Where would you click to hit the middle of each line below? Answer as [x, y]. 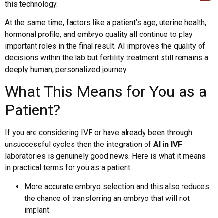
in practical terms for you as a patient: [68, 168]
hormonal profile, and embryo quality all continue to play [99, 34]
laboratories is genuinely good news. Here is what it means [105, 156]
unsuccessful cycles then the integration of [79, 145]
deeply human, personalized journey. [66, 69]
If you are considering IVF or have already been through [99, 133]
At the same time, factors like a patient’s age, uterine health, [106, 22]
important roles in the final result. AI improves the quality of [105, 46]
